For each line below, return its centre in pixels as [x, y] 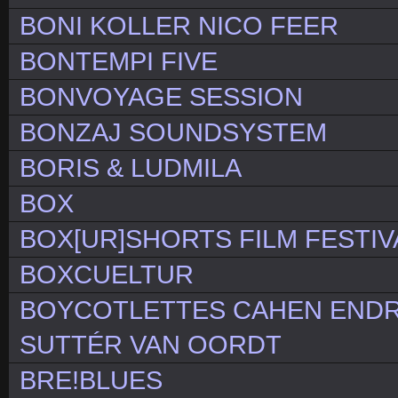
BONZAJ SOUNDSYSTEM [173, 133]
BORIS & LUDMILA [131, 168]
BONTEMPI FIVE [119, 62]
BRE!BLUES [91, 381]
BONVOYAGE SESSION [161, 97]
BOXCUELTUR [107, 275]
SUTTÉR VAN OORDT [151, 345]
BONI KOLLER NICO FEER [179, 26]
